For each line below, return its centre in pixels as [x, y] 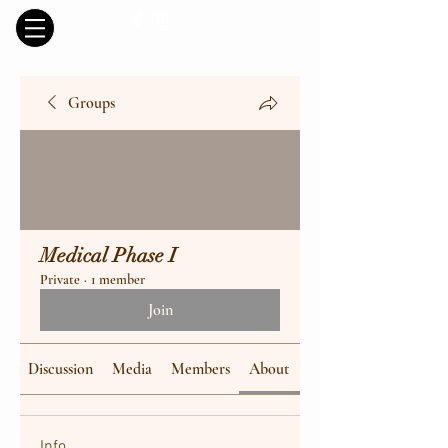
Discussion [61, 369]
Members [201, 369]
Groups [91, 103]
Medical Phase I [108, 255]
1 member [118, 279]
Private [60, 279]
